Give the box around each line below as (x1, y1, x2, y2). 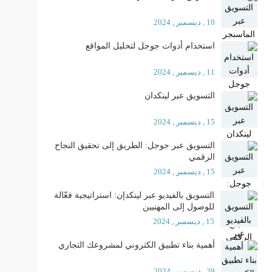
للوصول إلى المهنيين (142, 202, 214, 211)
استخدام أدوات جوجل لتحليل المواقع (85, 41, 215, 50)
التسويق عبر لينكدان (144, 91, 215, 100)
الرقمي (188, 152, 215, 161)
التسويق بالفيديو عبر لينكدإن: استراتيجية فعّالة (53, 191, 214, 200)
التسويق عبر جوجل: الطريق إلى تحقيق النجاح (54, 141, 215, 150)
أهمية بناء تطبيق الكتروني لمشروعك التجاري (58, 240, 215, 250)
